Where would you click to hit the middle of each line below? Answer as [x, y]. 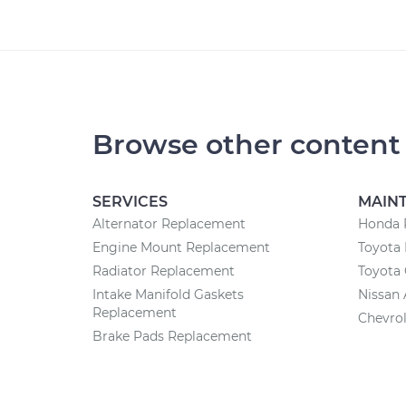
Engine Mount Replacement [181, 247]
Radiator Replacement [164, 271]
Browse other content [246, 145]
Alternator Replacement [169, 224]
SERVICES [130, 202]
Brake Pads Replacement [172, 336]
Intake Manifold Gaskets [168, 295]
